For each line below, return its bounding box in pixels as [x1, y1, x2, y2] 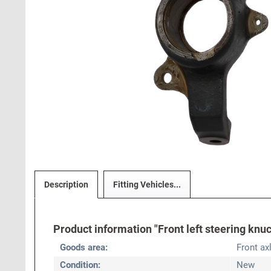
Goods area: [60, 242, 108, 253]
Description [44, 180, 88, 189]
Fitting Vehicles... [113, 180, 181, 189]
